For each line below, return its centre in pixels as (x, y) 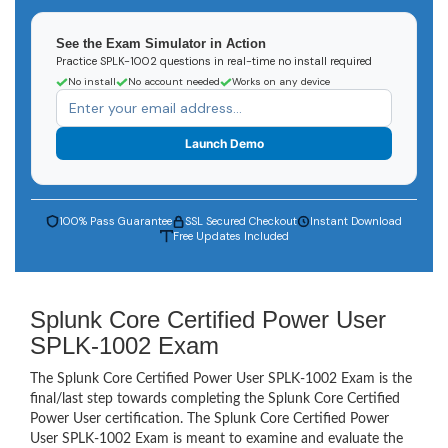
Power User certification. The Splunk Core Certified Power (209, 418)
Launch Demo (224, 143)
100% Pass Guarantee (115, 220)
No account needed (174, 81)
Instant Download (356, 220)
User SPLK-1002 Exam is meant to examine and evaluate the (216, 438)
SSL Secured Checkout (241, 220)
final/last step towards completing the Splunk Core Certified (215, 398)
